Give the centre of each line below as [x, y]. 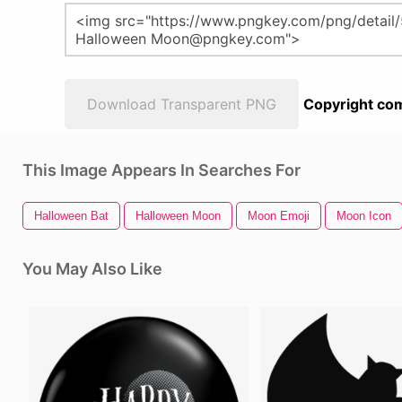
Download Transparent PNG [182, 104]
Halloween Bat [71, 216]
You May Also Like [92, 269]
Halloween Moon [178, 216]
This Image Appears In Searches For [162, 170]
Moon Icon [364, 216]
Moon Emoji [279, 216]
